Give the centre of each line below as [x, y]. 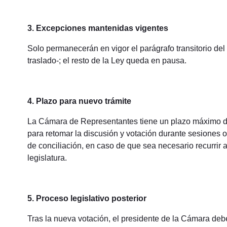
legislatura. [47, 158]
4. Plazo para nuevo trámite [79, 101]
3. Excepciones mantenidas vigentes [98, 28]
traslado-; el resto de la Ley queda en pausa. [107, 61]
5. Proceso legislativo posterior [87, 199]
